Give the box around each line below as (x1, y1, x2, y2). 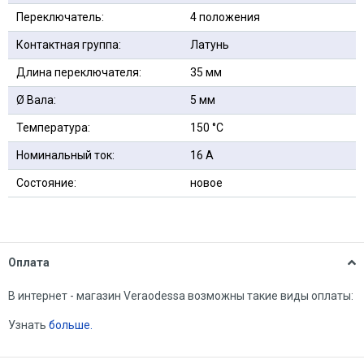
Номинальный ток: (16, 149, 115, 162)
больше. (49, 318, 95, 331)
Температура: (16, 121, 90, 134)
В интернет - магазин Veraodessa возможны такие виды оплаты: (8, 289, 353, 302)
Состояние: (16, 176, 76, 189)
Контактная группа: (16, 38, 121, 51)
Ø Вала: (16, 93, 56, 106)
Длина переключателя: (16, 66, 141, 79)
